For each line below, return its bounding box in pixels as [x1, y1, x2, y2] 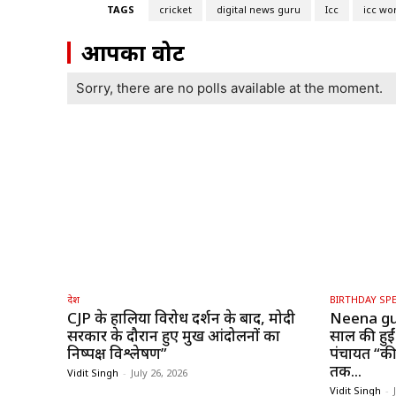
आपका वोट [81, 37, 185, 68]
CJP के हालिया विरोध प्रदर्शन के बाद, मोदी [67, 308, 295, 329]
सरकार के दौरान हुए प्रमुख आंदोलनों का [67, 325, 280, 346]
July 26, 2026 [131, 366, 187, 380]
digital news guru [216, 3, 301, 17]
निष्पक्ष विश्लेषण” [67, 343, 167, 364]
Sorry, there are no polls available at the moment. [76, 80, 383, 97]
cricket [158, 3, 192, 17]
